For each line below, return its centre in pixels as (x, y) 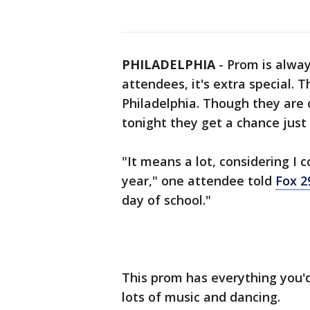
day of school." (166, 200)
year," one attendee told (199, 181)
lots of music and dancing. (201, 297)
